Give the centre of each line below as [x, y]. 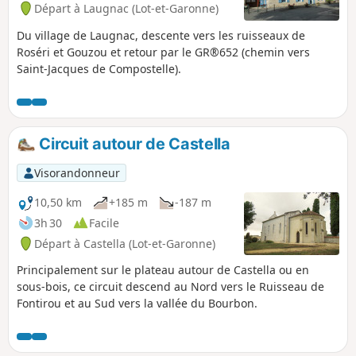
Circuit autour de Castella [133, 143]
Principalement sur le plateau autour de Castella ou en [163, 270]
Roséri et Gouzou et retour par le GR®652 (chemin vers [163, 52]
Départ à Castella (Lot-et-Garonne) [125, 243]
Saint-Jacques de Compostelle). [99, 68]
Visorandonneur [77, 172]
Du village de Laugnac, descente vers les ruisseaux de [161, 35]
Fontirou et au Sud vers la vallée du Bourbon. [137, 304]
